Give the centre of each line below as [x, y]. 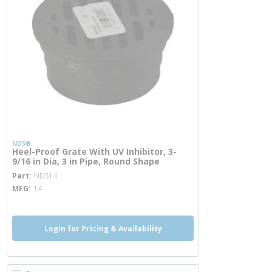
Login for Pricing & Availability [103, 228]
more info [79, 171]
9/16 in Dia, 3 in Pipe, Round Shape [86, 161]
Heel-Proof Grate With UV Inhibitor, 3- [94, 151]
